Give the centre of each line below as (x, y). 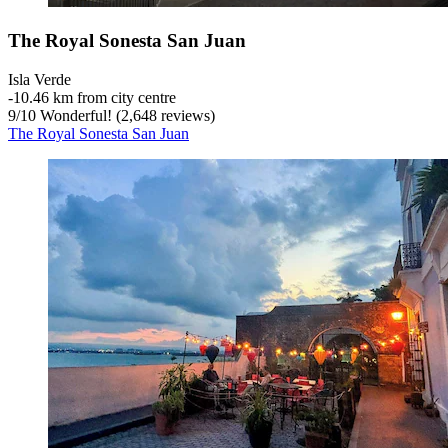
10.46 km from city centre (94, 97)
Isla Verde (39, 79)
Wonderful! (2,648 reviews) (125, 115)
